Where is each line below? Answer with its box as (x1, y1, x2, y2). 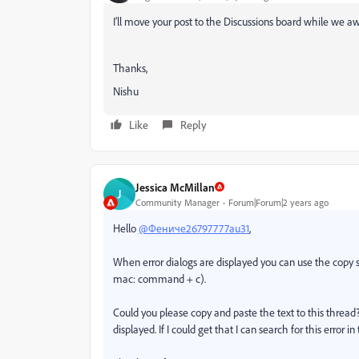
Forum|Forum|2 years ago (228, 196, 329, 208)
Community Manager (135, 196, 220, 208)
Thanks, (113, 61, 147, 75)
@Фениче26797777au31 (139, 221, 249, 235)
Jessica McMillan (135, 179, 215, 194)
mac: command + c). (113, 272, 206, 285)
